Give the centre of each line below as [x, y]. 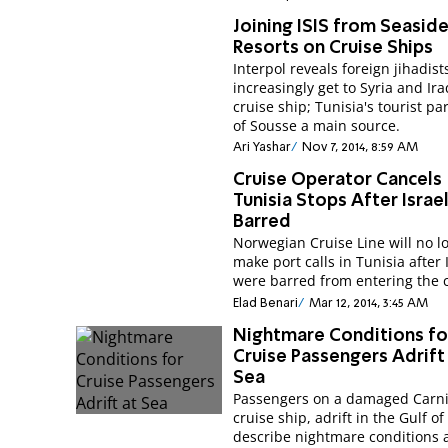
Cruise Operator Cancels [338, 180]
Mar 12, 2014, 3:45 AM [368, 303]
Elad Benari [266, 303]
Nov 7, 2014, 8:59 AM [359, 148]
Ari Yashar [262, 148]
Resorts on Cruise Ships [333, 47]
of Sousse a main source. [317, 125]
